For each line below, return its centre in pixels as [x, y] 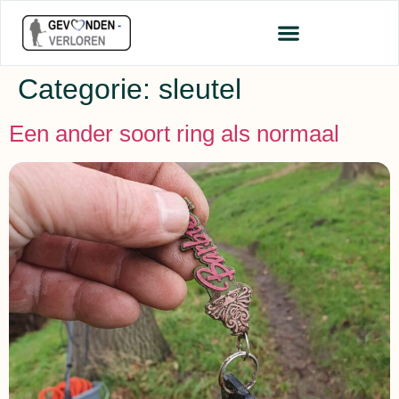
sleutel [200, 89]
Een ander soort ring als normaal [174, 134]
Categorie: [88, 89]
